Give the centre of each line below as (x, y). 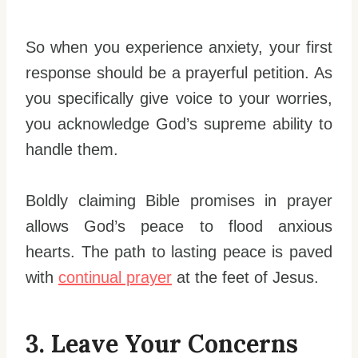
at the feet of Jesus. (245, 277)
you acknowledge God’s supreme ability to (179, 123)
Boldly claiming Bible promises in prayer (179, 200)
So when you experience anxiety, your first (179, 47)
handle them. (72, 149)
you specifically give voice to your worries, (179, 98)
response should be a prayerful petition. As (179, 72)
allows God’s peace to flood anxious (179, 226)
